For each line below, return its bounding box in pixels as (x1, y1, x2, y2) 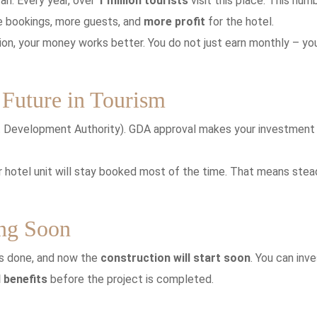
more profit (144, 14, 205, 28)
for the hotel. (205, 14, 274, 28)
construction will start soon (100, 250, 250, 265)
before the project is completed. (47, 272, 214, 286)
